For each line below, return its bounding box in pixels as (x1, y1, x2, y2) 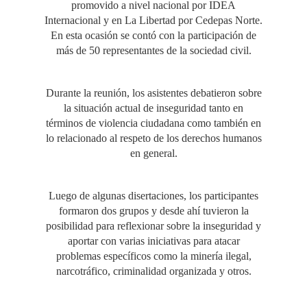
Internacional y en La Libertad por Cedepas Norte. (45, 14, 262, 26)
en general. (130, 147, 177, 159)
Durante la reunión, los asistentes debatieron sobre (45, 87, 262, 99)
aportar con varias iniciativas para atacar (67, 235, 240, 247)
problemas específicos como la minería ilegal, (56, 250, 251, 262)
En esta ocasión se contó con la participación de (51, 29, 256, 41)
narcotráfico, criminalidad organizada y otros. (56, 265, 251, 277)
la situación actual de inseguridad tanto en (64, 102, 243, 114)
